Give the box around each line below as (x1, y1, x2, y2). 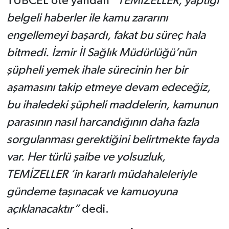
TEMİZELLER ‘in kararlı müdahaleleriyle (6, 169, 197, 181)
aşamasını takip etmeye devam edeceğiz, (6, 82, 211, 94)
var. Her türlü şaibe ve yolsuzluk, (6, 151, 166, 164)
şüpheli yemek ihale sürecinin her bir (6, 64, 188, 77)
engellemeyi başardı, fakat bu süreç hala (6, 30, 205, 42)
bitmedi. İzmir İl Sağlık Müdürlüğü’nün (6, 47, 196, 59)
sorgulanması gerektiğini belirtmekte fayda (6, 134, 219, 146)
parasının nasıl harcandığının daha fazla (6, 117, 199, 129)
